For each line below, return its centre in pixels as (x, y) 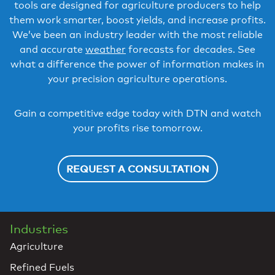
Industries (39, 229)
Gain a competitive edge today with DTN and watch (137, 114)
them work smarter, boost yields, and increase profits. (137, 20)
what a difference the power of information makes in (137, 64)
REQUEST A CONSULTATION (137, 169)
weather (106, 50)
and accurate (52, 50)
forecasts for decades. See (191, 50)
